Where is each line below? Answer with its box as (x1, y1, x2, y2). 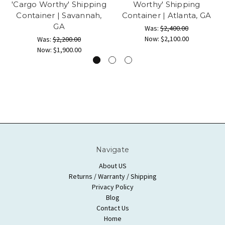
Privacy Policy (91, 182, 134, 191)
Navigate (96, 145, 129, 154)
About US (98, 161, 127, 170)
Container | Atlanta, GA (122, 10, 211, 20)
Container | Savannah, (16, 10, 102, 20)
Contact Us (96, 203, 129, 212)
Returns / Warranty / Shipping (68, 171, 157, 181)
